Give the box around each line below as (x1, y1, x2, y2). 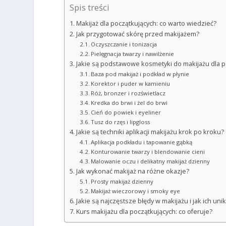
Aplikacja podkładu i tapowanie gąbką (91, 138, 193, 146)
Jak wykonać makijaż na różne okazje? (76, 166, 189, 176)
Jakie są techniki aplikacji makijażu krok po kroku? (76, 127, 224, 136)
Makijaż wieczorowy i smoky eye (91, 187, 181, 195)
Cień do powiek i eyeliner (91, 108, 161, 116)
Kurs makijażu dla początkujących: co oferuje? (76, 207, 212, 216)
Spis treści (70, 1, 110, 13)
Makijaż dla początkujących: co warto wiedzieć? (76, 19, 216, 28)
